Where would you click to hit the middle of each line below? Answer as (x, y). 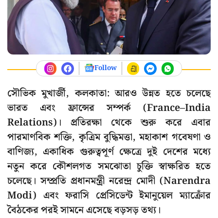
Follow (105, 68)
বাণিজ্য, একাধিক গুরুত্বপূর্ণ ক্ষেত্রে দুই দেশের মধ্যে (109, 152)
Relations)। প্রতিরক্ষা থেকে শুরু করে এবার (109, 123)
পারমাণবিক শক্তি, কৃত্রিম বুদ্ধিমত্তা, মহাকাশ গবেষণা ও (109, 137)
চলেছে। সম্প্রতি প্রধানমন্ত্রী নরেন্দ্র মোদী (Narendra (109, 181)
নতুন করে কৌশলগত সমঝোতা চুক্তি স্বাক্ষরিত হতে (109, 167)
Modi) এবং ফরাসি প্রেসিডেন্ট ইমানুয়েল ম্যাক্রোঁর (109, 196)
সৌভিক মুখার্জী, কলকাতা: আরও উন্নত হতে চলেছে (109, 94)
